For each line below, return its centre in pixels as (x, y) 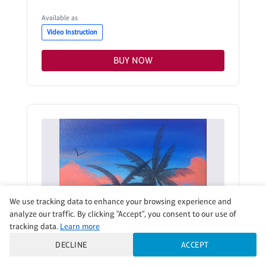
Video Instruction (72, 32)
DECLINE (71, 245)
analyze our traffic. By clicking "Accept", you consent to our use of (123, 214)
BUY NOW (133, 60)
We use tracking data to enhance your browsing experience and (121, 201)
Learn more (80, 226)
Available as (60, 18)
